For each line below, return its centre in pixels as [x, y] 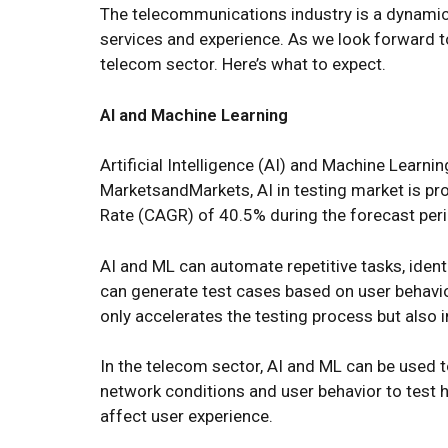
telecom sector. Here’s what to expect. [243, 64]
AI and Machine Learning [194, 114]
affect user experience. [186, 416]
